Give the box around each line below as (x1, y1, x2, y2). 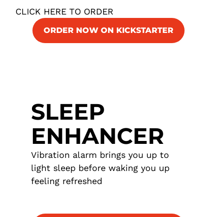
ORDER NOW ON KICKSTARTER (44, 26, 173, 35)
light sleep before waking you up (31, 163, 170, 173)
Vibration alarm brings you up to (31, 150, 169, 160)
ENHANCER (31, 122, 164, 150)
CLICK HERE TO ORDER (15, 6, 113, 16)
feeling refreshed (31, 176, 102, 186)
